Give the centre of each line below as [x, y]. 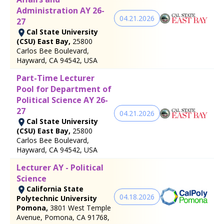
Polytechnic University [57, 198]
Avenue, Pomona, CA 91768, [63, 217]
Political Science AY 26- [62, 100]
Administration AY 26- [60, 10]
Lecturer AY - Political [60, 167]
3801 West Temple [80, 207]
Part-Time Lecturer [55, 78]
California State [55, 188]
